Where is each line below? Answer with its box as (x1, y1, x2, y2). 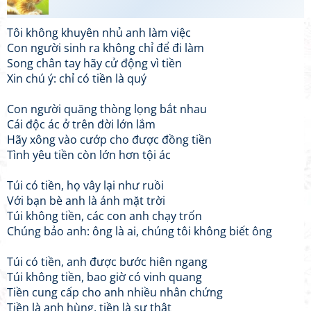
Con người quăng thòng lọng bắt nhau (7, 101, 207, 117)
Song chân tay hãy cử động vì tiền (7, 56, 182, 71)
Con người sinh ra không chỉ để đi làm (7, 40, 204, 56)
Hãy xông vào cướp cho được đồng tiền (7, 132, 212, 147)
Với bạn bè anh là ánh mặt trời (7, 193, 165, 208)
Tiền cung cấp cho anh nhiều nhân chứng (7, 285, 223, 300)
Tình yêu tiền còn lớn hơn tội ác (7, 147, 171, 162)
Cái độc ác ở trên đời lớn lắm (7, 117, 155, 132)
